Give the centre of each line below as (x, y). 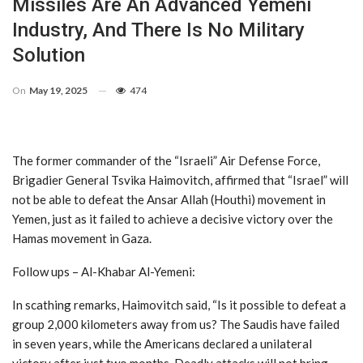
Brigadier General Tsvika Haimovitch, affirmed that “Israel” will (180, 179)
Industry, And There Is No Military (158, 30)
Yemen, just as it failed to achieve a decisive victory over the (173, 218)
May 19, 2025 (58, 90)
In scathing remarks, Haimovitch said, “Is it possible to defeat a (179, 304)
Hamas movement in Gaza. (82, 238)
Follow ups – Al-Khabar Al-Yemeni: (104, 271)
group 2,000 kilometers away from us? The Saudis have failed (176, 324)
